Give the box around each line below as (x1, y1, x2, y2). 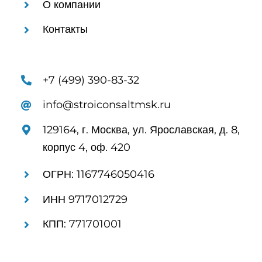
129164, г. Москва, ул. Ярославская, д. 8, (43, 123, 240, 136)
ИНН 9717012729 (43, 192, 128, 206)
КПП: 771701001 (43, 218, 122, 231)
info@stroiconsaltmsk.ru (43, 98, 171, 112)
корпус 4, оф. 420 (43, 140, 131, 154)
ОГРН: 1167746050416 (43, 168, 155, 181)
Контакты (43, 23, 88, 36)
